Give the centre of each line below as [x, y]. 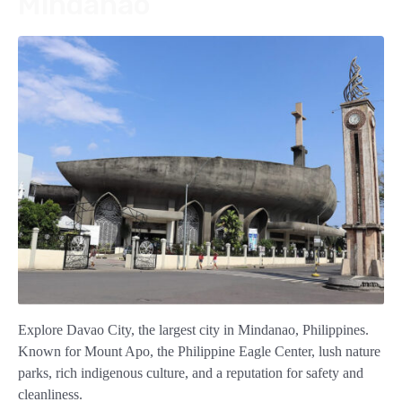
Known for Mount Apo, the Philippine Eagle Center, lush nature [199, 352]
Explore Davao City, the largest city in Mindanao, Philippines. [193, 330]
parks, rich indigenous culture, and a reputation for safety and [191, 373]
